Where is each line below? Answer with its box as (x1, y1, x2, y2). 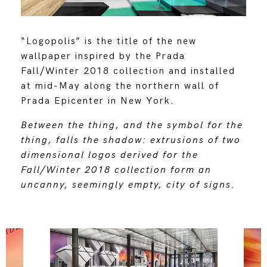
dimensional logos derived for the (20, 149, 198, 161)
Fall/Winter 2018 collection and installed (20, 65, 235, 77)
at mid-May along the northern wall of (20, 80, 219, 92)
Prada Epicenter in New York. (20, 95, 175, 107)
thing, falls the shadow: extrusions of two (20, 134, 241, 146)
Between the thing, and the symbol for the (20, 119, 243, 131)
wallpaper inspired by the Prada (20, 50, 185, 62)
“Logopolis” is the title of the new (20, 35, 197, 47)
